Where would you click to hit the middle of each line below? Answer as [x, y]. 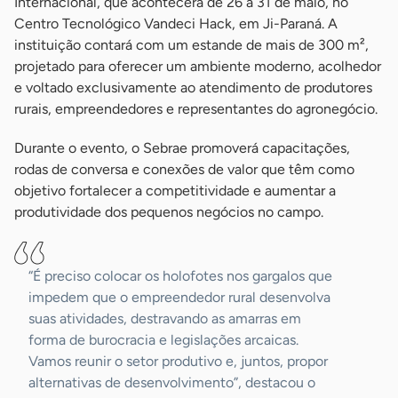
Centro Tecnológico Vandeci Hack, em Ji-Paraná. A [176, 23]
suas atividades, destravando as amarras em [165, 318]
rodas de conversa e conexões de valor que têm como [184, 169]
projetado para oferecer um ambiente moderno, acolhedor [198, 66]
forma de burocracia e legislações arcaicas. [163, 339]
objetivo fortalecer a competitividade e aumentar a [175, 190]
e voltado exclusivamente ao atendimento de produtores [193, 87]
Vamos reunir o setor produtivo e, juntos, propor [178, 361]
